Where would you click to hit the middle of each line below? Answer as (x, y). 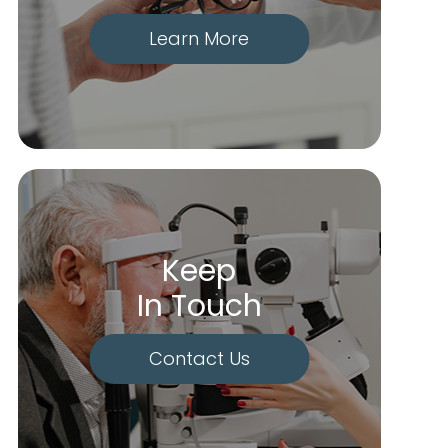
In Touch (199, 306)
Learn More (199, 38)
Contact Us (199, 358)
